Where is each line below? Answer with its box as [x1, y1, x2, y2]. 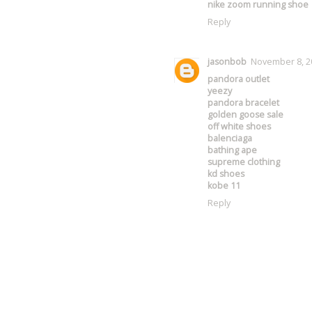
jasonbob [207, 56, 247, 68]
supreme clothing [207, 156, 280, 169]
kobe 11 [207, 180, 240, 192]
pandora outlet [207, 73, 270, 86]
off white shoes [207, 120, 271, 133]
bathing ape [207, 144, 257, 157]
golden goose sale [207, 109, 283, 121]
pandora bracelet [207, 97, 279, 109]
